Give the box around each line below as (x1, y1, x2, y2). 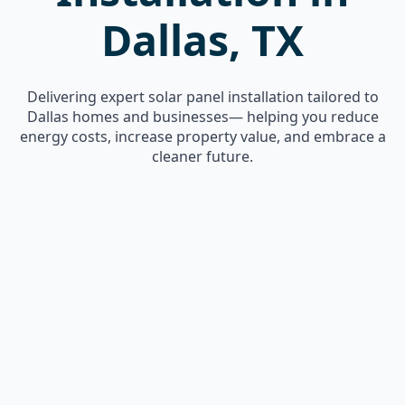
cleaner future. (152, 146, 253, 166)
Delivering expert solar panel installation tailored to (26, 87, 379, 107)
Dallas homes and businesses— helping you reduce (26, 107, 379, 127)
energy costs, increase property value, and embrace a (19, 127, 386, 146)
